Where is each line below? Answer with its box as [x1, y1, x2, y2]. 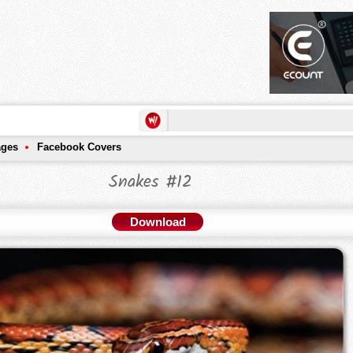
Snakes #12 [109, 169, 192, 197]
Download [129, 215, 186, 229]
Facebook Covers [37, 141, 121, 154]
